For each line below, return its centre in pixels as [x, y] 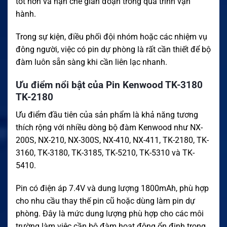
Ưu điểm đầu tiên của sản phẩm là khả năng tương [107, 115]
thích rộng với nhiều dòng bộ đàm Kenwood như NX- [109, 127]
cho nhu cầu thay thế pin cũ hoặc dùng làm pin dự [105, 201]
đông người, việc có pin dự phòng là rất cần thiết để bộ [113, 50]
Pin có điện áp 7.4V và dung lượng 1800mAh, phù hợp [112, 188]
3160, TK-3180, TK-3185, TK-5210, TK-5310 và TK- [105, 153]
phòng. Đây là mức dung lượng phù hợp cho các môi [110, 214]
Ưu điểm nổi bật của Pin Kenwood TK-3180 [109, 85]
